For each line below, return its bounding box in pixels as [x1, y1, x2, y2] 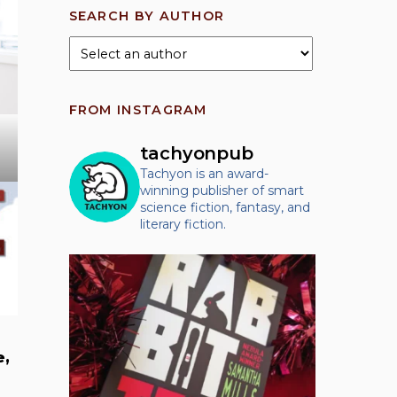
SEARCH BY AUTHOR [68, 7, 225, 24]
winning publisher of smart [139, 183, 304, 199]
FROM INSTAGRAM [68, 101, 207, 118]
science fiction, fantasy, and [139, 199, 310, 216]
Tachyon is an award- [139, 166, 269, 183]
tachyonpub [139, 143, 253, 165]
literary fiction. [139, 216, 226, 233]
